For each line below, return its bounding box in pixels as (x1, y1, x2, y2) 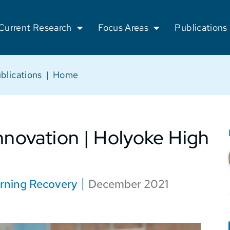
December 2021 (88, 176, 168, 191)
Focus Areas (98, 22, 149, 33)
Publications (175, 22, 227, 33)
